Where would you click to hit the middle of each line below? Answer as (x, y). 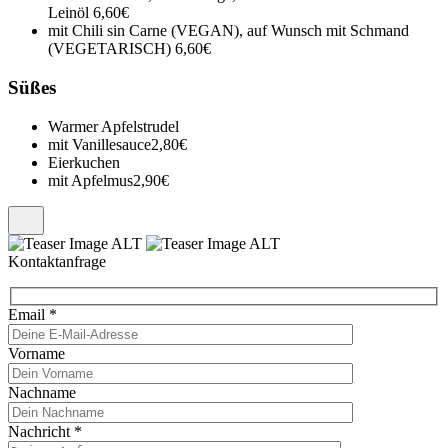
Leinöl (70, 13)
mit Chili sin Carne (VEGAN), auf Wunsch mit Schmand (228, 31)
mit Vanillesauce (99, 144)
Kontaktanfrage (57, 261)
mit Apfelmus (90, 180)
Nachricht (41, 432)
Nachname (42, 393)
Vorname (36, 354)
